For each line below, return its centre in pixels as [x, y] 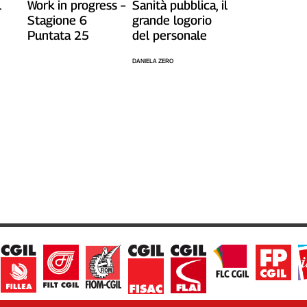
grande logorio [172, 20]
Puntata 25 [58, 35]
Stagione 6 [57, 20]
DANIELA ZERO [152, 60]
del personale [169, 35]
